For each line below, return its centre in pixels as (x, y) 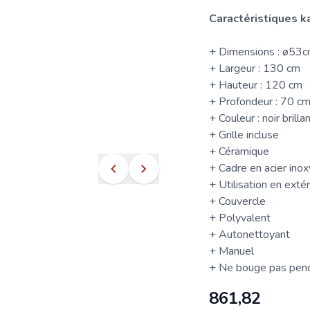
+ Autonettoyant (249, 235)
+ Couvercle (237, 201)
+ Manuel (231, 251)
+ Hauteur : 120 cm (255, 85)
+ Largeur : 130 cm (254, 69)
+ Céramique (239, 152)
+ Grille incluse (244, 135)
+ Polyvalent (239, 218)
